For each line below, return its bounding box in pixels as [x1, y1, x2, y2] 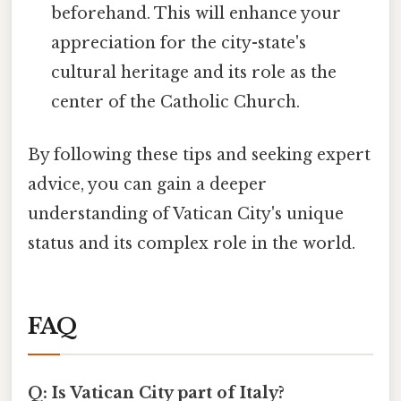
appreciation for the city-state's [51, 33, 307, 54]
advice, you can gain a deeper [28, 175, 267, 195]
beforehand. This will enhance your [51, 4, 342, 24]
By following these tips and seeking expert [28, 145, 371, 166]
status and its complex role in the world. [28, 234, 355, 254]
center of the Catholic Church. [51, 92, 301, 113]
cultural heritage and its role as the [51, 63, 337, 83]
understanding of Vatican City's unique [28, 204, 344, 225]
